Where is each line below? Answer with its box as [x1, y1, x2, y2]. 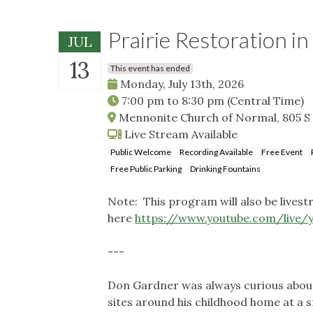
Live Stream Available [122, 126, 238, 141]
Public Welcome [110, 146, 171, 157]
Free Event [261, 146, 303, 157]
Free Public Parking [110, 163, 182, 174]
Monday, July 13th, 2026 [117, 76, 244, 91]
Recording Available [180, 146, 253, 157]
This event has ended [110, 62, 190, 73]
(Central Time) [227, 93, 304, 108]
